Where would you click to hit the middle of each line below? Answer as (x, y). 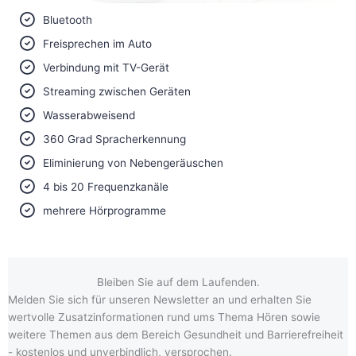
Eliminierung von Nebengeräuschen (133, 163)
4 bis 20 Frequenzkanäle (106, 187)
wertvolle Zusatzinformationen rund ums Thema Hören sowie (164, 317)
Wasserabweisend (89, 116)
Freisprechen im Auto (97, 44)
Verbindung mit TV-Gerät (106, 68)
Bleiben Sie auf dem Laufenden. (178, 282)
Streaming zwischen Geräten (117, 92)
